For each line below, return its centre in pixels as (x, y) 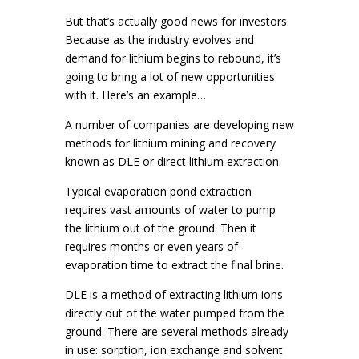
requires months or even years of (151, 246)
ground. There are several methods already (176, 331)
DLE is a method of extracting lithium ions (173, 294)
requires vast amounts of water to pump (170, 210)
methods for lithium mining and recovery (170, 143)
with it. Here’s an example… (135, 95)
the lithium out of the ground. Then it (160, 228)
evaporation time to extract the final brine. (174, 265)
